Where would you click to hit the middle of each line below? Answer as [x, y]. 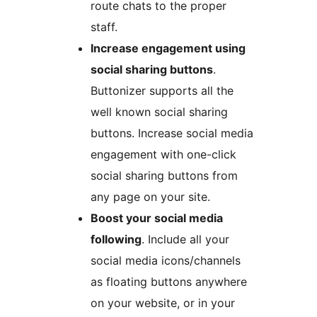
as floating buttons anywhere [169, 281]
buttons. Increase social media [172, 133]
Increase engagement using [168, 48]
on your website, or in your [163, 302]
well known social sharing [159, 111]
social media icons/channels [166, 260]
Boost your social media [157, 218]
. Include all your [185, 239]
